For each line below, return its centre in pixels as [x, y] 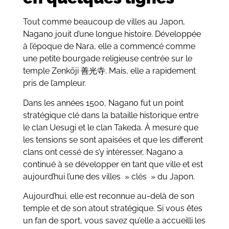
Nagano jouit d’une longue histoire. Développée [112, 34]
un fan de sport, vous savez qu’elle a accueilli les [114, 221]
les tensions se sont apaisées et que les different [113, 140]
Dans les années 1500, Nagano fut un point [103, 103]
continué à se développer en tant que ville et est [113, 164]
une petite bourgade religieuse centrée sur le [107, 59]
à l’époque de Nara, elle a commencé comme [109, 47]
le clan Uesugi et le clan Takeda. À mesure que [110, 127]
